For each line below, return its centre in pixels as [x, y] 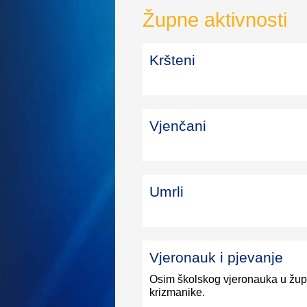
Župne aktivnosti [215, 20]
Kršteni [173, 60]
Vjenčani [178, 126]
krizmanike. [177, 293]
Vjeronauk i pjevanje [217, 258]
